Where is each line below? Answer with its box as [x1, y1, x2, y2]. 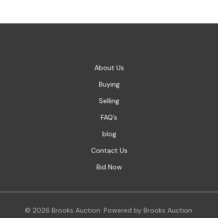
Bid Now [96, 163, 122, 172]
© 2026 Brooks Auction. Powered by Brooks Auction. [24, 206, 194, 215]
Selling [99, 96, 119, 106]
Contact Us [91, 146, 127, 155]
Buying [98, 80, 120, 89]
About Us [94, 63, 124, 73]
